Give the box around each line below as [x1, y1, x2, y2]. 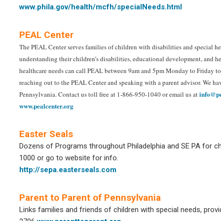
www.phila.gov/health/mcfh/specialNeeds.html [19, 2, 182, 11]
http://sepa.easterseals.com [19, 165, 116, 174]
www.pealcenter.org [19, 101, 74, 110]
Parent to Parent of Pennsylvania [19, 192, 161, 203]
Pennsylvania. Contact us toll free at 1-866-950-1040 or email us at [19, 90, 199, 99]
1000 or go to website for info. [19, 153, 118, 162]
